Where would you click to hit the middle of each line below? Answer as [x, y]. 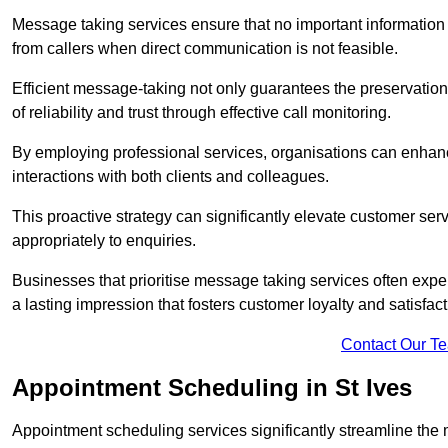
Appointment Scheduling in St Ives [212, 388]
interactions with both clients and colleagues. [170, 177]
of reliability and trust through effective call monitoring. [201, 113]
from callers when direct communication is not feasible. [205, 49]
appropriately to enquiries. [104, 241]
